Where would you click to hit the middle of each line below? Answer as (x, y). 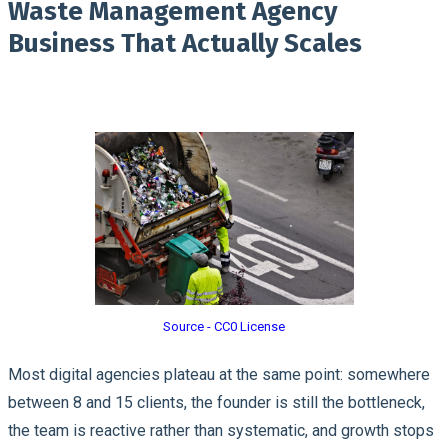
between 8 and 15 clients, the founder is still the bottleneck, (216, 402)
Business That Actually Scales (185, 43)
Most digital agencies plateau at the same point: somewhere (219, 374)
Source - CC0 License (224, 326)
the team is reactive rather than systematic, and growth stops (221, 430)
